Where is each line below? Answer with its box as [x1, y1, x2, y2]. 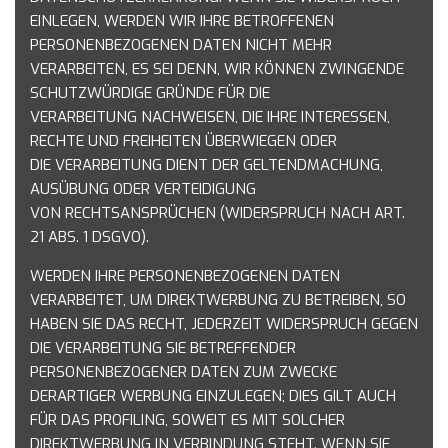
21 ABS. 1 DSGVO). [30, 227, 149, 247]
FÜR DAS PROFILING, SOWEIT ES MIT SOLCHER [30, 410, 345, 430]
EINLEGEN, [30, 11, 104, 31]
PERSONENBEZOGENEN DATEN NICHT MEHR [30, 35, 332, 55]
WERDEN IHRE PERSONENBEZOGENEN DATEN [30, 266, 340, 286]
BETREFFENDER [190, 338, 296, 358]
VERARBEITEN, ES [30, 59, 153, 79]
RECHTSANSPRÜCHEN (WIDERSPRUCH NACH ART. [65, 203, 405, 223]
